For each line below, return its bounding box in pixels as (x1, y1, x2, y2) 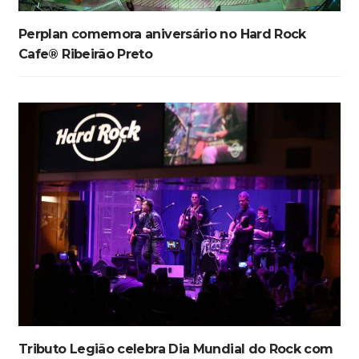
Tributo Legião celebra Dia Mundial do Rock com (18, 341, 333, 357)
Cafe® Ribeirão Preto (18, 46, 153, 62)
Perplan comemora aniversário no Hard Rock (18, 26, 306, 42)
